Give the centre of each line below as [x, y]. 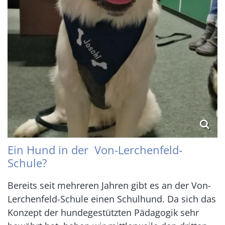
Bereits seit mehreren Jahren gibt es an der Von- [109, 186]
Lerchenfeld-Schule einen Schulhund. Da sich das [112, 199]
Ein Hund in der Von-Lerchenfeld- [95, 150]
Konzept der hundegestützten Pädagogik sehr [103, 213]
